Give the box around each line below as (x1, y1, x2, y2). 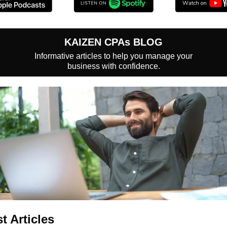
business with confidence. (67, 62, 160, 70)
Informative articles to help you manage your (34, 52, 193, 60)
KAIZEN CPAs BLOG (64, 36, 163, 48)
